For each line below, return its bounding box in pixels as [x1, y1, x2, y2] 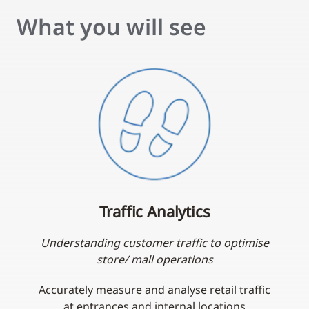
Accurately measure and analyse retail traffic [39, 282, 270, 298]
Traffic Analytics [99, 201, 210, 222]
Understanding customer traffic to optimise [40, 235, 269, 251]
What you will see [17, 12, 206, 42]
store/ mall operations [96, 252, 213, 268]
